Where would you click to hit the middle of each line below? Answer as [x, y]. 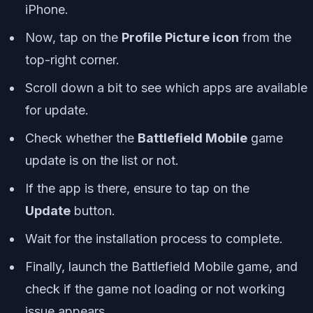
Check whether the [81, 138]
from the [265, 37]
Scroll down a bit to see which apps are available [166, 87]
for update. [57, 110]
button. [93, 210]
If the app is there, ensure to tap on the [137, 188]
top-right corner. [72, 59]
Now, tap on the [73, 37]
